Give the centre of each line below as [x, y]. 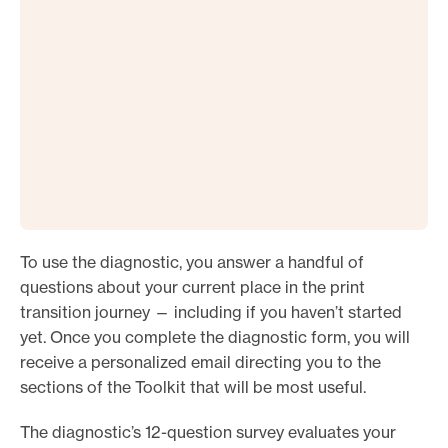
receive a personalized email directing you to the [200, 362]
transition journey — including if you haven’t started [211, 312]
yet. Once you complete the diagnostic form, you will [215, 337]
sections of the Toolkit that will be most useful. [193, 387]
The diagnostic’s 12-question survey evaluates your [208, 432]
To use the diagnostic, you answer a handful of [192, 262]
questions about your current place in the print [192, 287]
